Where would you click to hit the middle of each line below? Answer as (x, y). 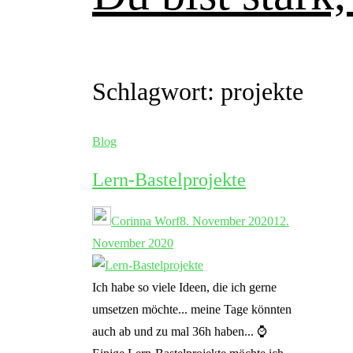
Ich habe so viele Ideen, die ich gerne (184, 288)
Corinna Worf (145, 221)
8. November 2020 (227, 221)
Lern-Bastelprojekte (169, 180)
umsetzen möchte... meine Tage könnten (192, 310)
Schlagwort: (156, 91)
